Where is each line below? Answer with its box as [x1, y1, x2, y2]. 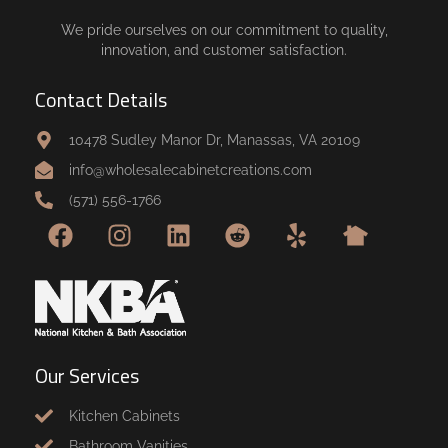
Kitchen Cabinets [68, 407, 180, 424]
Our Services [35, 359, 139, 391]
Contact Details [35, 84, 167, 115]
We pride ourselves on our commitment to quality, [60, 22, 388, 38]
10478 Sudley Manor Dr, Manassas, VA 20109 [68, 132, 360, 148]
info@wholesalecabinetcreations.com [68, 162, 312, 178]
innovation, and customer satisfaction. [101, 42, 347, 58]
